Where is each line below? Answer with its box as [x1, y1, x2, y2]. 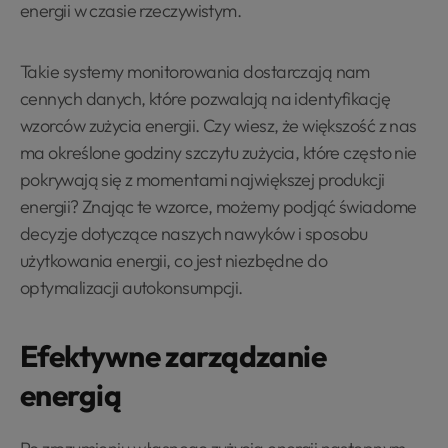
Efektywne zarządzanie [20, 337, 327, 375]
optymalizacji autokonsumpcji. [20, 276, 243, 299]
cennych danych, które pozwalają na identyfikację [20, 87, 391, 110]
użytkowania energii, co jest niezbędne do [20, 249, 328, 272]
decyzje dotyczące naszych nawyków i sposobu [20, 222, 368, 245]
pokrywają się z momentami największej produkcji [20, 168, 385, 191]
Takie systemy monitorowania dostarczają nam [20, 60, 370, 83]
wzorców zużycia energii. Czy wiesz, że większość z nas [20, 114, 417, 137]
